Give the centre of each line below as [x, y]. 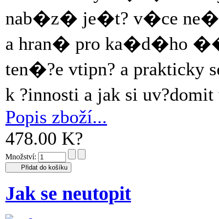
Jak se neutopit [68, 194]
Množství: [22, 157]
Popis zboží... [56, 117]
